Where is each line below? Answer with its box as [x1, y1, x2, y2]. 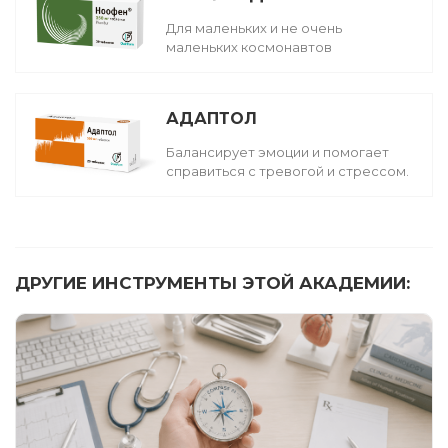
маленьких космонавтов [166, 38, 333, 55]
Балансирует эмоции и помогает [166, 143, 390, 160]
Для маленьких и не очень [166, 19, 343, 36]
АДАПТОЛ [166, 108, 258, 128]
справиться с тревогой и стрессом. [166, 162, 410, 179]
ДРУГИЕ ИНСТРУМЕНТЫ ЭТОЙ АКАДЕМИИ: [15, 272, 410, 293]
